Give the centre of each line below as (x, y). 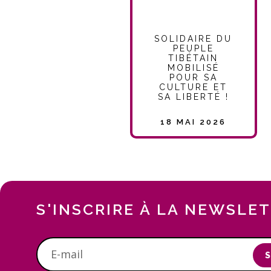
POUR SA (193, 78)
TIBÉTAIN (194, 58)
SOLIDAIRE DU (194, 39)
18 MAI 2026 (194, 122)
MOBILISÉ (193, 68)
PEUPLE (193, 49)
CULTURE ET (194, 87)
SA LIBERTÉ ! (193, 97)
